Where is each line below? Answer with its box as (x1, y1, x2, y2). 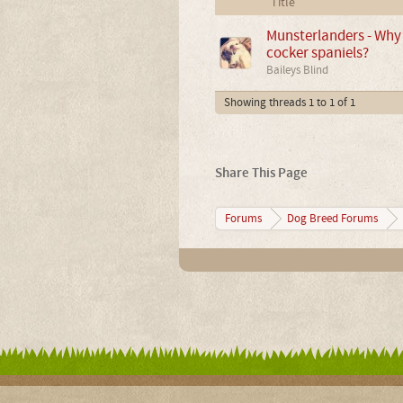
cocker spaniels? (265, 41, 369, 63)
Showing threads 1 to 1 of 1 (223, 94, 355, 110)
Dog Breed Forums (286, 210, 378, 226)
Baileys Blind (265, 62, 328, 77)
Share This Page (214, 164, 308, 182)
